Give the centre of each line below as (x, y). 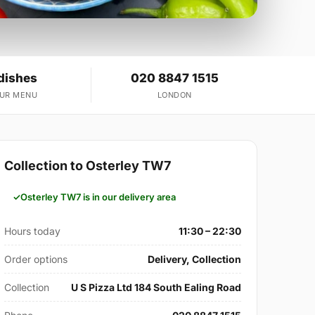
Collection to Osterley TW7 (88, 166)
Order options (36, 259)
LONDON (174, 95)
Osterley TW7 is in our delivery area (98, 197)
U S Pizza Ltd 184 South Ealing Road (156, 288)
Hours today (33, 231)
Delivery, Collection (194, 259)
